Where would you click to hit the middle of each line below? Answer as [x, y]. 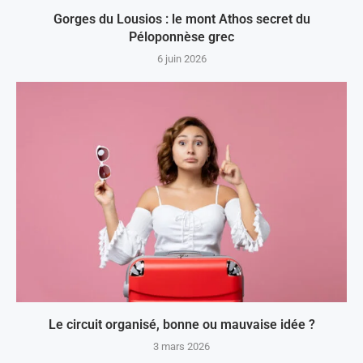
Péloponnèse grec [181, 37]
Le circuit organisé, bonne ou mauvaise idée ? [181, 325]
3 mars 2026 [181, 347]
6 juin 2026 [181, 59]
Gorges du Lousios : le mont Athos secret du [181, 19]
